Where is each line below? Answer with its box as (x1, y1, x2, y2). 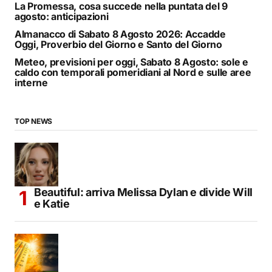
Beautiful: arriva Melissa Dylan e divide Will (34, 186, 253, 199)
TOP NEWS (15, 117, 53, 126)
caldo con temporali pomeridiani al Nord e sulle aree (15, 66, 251, 79)
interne (15, 76, 48, 89)
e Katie (34, 197, 70, 211)
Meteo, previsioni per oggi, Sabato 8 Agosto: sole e (15, 56, 248, 69)
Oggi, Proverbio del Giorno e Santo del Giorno (15, 38, 222, 51)
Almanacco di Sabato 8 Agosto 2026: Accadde (15, 28, 226, 41)
